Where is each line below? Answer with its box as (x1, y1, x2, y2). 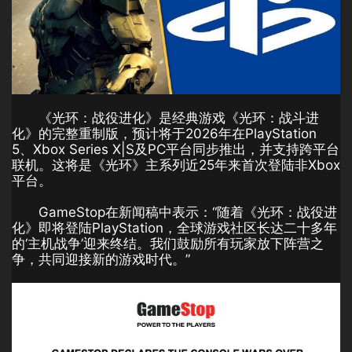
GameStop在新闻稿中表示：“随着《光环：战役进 (38, 204, 337, 221)
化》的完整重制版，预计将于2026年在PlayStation (12, 126, 317, 142)
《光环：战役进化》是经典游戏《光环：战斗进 (38, 110, 319, 126)
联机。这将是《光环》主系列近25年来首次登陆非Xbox (12, 157, 340, 174)
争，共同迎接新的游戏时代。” (12, 251, 190, 268)
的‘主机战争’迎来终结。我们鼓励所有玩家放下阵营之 (12, 236, 324, 252)
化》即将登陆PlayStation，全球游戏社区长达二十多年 (12, 220, 337, 236)
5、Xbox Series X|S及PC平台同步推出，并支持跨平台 (12, 141, 339, 158)
